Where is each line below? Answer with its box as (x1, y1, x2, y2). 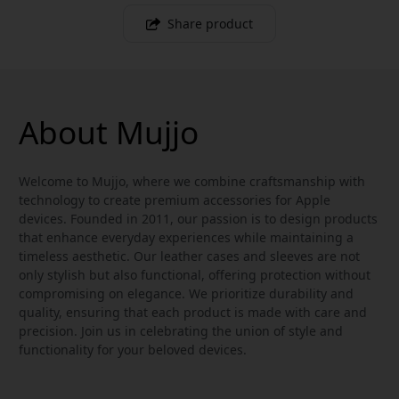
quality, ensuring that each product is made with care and (19, 303, 367, 321)
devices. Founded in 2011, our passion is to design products (19, 209, 378, 227)
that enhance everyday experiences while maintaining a (19, 228, 354, 246)
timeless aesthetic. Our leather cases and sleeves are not (19, 247, 360, 265)
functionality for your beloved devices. (19, 340, 247, 358)
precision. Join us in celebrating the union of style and (19, 322, 343, 339)
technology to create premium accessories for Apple (19, 191, 330, 208)
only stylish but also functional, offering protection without (19, 265, 370, 283)
